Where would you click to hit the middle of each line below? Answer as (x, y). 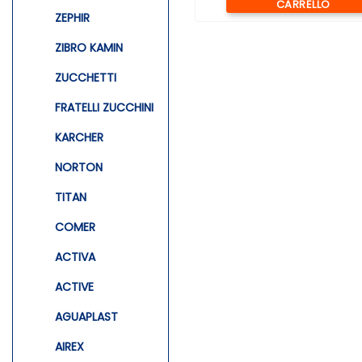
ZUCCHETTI (86, 77)
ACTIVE (74, 286)
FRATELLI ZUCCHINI (104, 107)
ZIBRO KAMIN (89, 47)
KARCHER (79, 137)
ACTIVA (75, 257)
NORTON (79, 167)
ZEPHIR (72, 17)
